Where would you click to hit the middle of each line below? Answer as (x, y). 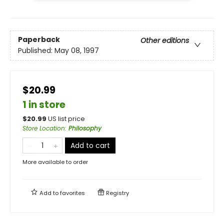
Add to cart (90, 145)
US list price (66, 118)
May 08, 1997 (77, 51)
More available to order (55, 162)
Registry (117, 193)
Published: (36, 51)
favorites (72, 193)
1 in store (44, 104)
